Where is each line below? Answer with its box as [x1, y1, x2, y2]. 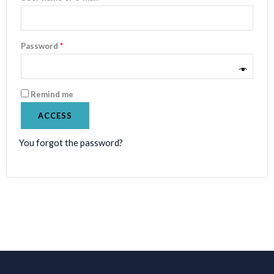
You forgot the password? [19, 137, 123, 148]
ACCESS [38, 110, 72, 120]
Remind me [31, 89, 73, 99]
